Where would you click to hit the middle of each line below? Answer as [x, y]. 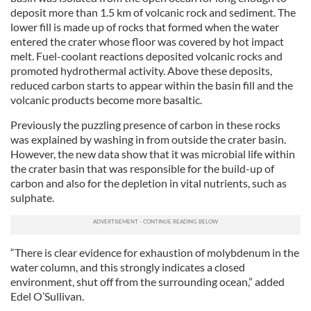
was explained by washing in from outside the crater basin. [148, 139]
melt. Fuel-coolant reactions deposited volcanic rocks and [146, 56]
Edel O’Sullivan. [47, 296]
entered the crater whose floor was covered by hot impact [147, 41]
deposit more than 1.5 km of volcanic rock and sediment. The [153, 12]
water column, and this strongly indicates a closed [128, 267]
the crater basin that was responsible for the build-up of [142, 168]
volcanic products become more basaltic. [106, 100]
